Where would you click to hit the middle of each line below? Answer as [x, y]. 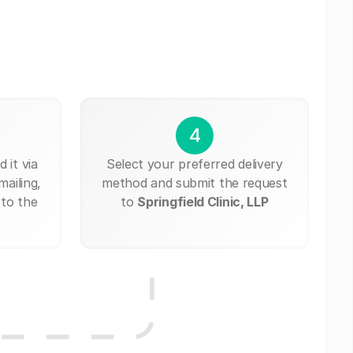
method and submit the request [195, 182]
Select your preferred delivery [194, 163]
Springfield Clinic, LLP [203, 201]
